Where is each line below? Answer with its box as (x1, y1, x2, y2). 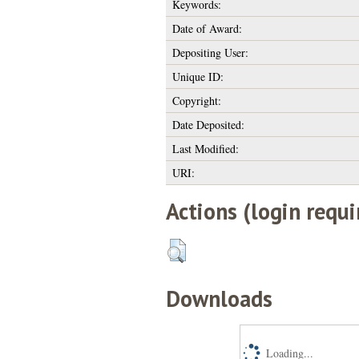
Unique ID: (171, 68, 224, 84)
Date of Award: (171, 20, 242, 36)
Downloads (165, 283, 272, 313)
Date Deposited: (171, 116, 244, 132)
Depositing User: (171, 44, 248, 60)
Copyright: (171, 92, 221, 108)
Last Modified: (171, 140, 239, 156)
